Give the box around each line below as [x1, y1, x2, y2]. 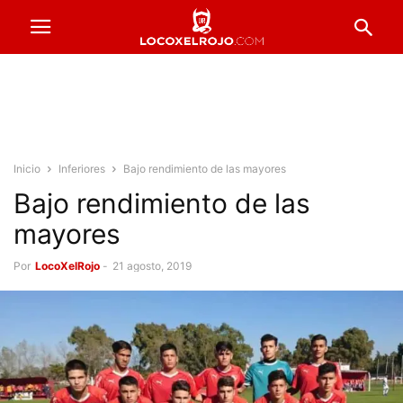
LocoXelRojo [35, 259, 100, 273]
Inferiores [58, 162, 105, 175]
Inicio [13, 162, 40, 175]
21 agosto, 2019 [112, 259, 192, 273]
